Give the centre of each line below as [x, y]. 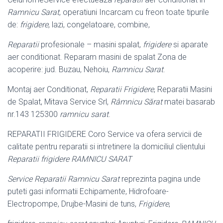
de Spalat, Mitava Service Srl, [59, 102]
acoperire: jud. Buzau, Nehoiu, [59, 70]
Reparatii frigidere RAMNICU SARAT [70, 159]
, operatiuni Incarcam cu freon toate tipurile [134, 12]
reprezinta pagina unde [160, 179]
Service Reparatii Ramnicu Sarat [63, 179]
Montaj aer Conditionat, [49, 90]
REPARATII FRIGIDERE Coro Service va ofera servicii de [105, 134]
